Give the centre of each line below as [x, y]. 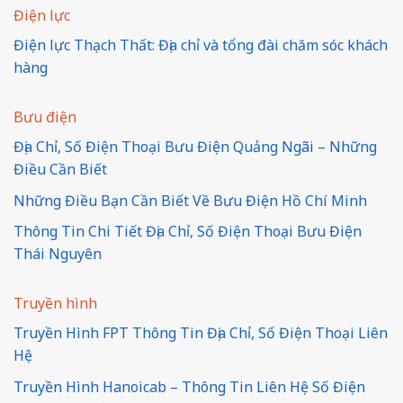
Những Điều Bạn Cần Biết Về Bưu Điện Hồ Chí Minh [190, 200]
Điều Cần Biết [60, 169]
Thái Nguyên [58, 254]
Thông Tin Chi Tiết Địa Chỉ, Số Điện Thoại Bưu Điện [188, 232]
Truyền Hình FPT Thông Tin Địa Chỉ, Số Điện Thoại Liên [201, 333]
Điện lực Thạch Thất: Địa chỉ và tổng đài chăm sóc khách [201, 45]
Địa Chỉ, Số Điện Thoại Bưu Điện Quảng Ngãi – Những [195, 146]
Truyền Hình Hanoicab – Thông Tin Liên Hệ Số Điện [189, 386]
